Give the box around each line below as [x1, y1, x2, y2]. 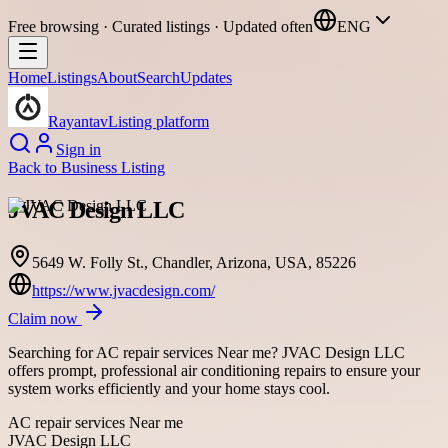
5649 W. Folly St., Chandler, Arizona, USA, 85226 [32, 253, 356, 271]
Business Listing [61, 159, 165, 176]
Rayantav [48, 113, 108, 130]
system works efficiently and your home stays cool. [8, 379, 330, 397]
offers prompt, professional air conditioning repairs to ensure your [8, 361, 420, 379]
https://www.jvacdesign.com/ [32, 281, 215, 299]
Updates [180, 69, 232, 86]
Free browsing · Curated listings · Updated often [8, 18, 313, 35]
